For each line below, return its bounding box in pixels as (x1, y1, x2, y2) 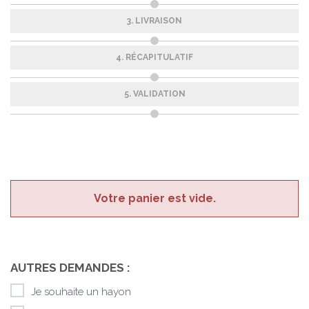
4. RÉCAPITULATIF (116, 52, 193, 62)
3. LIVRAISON (127, 16, 182, 26)
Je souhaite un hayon (31, 286, 131, 298)
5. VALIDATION (123, 89, 186, 99)
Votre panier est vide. (93, 192, 216, 205)
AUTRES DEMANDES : (10, 261, 130, 275)
